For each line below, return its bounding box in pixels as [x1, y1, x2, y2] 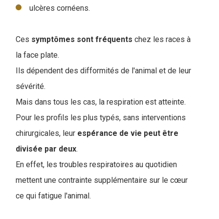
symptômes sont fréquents [29, 34, 134, 44]
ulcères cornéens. [29, 3, 90, 13]
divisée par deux [16, 144, 76, 153]
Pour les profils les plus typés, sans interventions [16, 112, 186, 122]
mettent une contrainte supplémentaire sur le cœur [16, 175, 188, 185]
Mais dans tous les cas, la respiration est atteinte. [16, 97, 186, 107]
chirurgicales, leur [16, 128, 77, 138]
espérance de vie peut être [77, 128, 178, 138]
